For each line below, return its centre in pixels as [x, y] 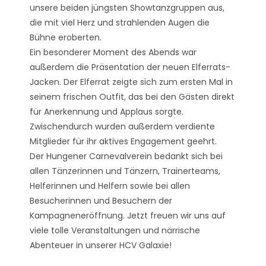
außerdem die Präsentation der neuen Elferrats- [130, 67]
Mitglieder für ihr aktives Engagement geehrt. [123, 141]
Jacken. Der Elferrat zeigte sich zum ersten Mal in [131, 82]
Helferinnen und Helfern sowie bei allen [110, 186]
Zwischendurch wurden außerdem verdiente [122, 126]
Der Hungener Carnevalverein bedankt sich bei [126, 156]
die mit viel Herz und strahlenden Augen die [120, 23]
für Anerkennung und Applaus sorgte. [107, 112]
